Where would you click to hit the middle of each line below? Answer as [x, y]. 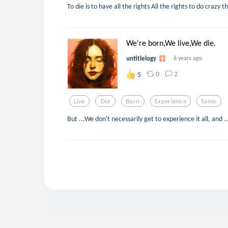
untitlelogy [141, 59]
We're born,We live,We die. [171, 43]
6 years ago [188, 58]
